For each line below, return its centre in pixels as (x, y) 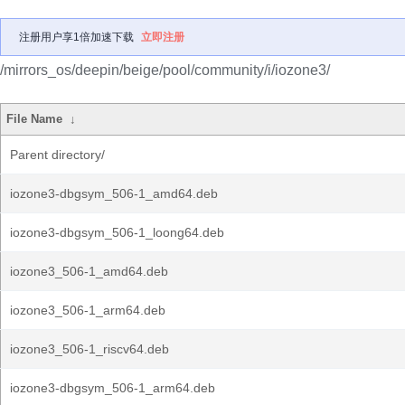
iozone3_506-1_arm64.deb (88, 310)
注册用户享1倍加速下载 (76, 37)
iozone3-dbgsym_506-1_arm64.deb (113, 388)
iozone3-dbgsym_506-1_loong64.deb (117, 232)
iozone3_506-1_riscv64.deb (89, 349)
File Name (35, 119)
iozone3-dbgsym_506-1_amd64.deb (114, 193)
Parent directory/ (57, 155)
